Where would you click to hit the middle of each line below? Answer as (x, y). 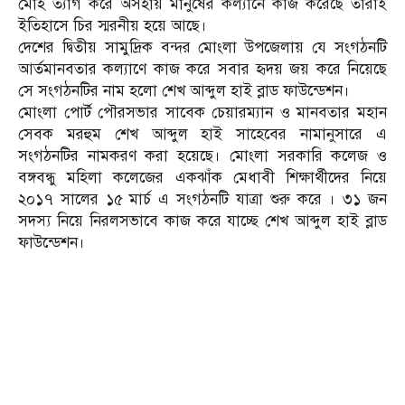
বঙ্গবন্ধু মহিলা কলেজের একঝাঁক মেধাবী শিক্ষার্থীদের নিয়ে (202, 177)
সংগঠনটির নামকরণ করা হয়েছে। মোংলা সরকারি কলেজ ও (202, 155)
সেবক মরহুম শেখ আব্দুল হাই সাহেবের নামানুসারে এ (202, 134)
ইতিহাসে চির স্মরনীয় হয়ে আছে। (113, 25)
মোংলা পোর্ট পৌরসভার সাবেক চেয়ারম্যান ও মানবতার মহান (202, 112)
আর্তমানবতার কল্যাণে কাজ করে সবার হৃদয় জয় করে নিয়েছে (202, 69)
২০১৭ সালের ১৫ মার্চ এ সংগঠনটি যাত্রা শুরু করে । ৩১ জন (202, 199)
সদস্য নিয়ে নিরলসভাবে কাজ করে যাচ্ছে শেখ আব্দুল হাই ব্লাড (202, 221)
